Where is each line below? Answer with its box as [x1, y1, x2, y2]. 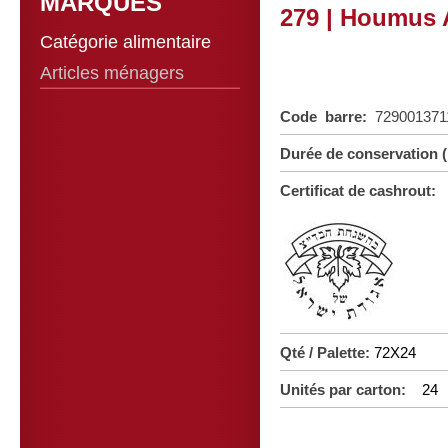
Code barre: [280, 109, 375, 125]
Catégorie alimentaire [40, 32, 211, 52]
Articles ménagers [40, 63, 184, 83]
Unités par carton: [280, 382, 422, 398]
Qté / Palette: [280, 344, 374, 361]
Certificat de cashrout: [280, 183, 436, 199]
